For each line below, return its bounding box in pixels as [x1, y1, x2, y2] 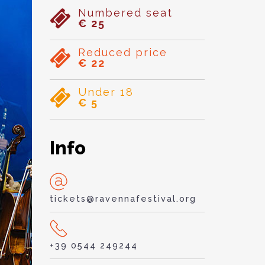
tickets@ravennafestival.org [49, 193, 196, 203]
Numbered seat [77, 7, 173, 19]
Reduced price [77, 46, 167, 59]
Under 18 [77, 86, 134, 98]
